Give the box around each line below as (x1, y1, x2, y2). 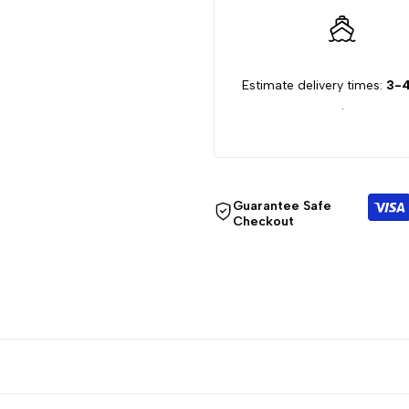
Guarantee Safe (232, 197, 331, 214)
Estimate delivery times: (241, 77, 383, 93)
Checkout (232, 213, 294, 229)
